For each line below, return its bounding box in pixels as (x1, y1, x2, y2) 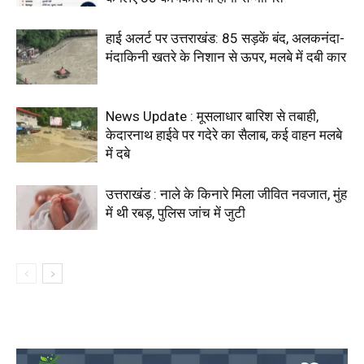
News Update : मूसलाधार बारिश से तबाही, (106, 107, 318, 124)
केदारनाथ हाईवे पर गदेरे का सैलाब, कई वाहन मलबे (106, 126, 342, 143)
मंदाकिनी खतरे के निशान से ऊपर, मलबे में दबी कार (106, 48, 346, 65)
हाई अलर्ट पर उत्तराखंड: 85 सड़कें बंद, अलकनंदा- (106, 29, 344, 46)
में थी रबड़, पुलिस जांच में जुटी (106, 204, 245, 221)
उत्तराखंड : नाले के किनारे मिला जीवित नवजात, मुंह (106, 185, 347, 202)
